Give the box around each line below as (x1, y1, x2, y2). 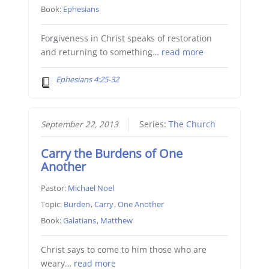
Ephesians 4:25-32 (56, 74, 119, 85)
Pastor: (40, 183, 68, 194)
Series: (139, 119, 169, 130)
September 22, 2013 (40, 119, 118, 130)
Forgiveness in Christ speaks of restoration (40, 33, 212, 44)
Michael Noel (67, 183, 114, 194)
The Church (168, 119, 216, 130)
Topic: (40, 199, 64, 210)
